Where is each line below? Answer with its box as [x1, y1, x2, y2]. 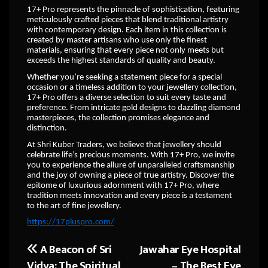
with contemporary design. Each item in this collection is [27, 26, 227, 35]
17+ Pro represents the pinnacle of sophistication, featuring [27, 5, 239, 15]
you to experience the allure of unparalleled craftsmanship [27, 160, 234, 170]
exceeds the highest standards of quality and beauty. [27, 56, 215, 66]
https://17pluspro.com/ [27, 218, 114, 227]
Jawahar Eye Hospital [139, 240, 241, 260]
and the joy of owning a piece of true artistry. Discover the [27, 170, 234, 180]
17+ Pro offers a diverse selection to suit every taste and [27, 93, 226, 102]
